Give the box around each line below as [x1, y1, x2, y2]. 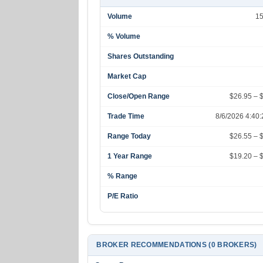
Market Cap [107, 72, 147, 80]
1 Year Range [107, 152, 153, 160]
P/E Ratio [107, 192, 139, 200]
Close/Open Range [107, 92, 170, 100]
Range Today [107, 132, 151, 140]
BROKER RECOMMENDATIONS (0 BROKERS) [96, 241, 257, 249]
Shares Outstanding [107, 52, 174, 60]
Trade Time [107, 112, 145, 120]
